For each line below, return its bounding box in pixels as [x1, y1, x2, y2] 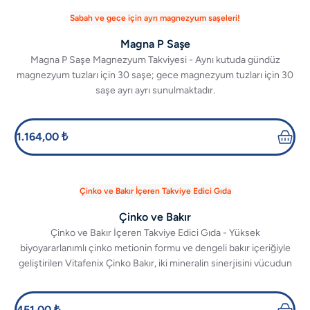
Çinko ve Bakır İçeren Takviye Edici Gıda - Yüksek [50, 227, 260, 239]
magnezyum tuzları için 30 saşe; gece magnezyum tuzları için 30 [17, 69, 293, 81]
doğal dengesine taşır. [108, 273, 202, 284]
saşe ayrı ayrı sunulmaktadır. [95, 84, 215, 96]
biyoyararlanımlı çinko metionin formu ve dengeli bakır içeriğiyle [19, 242, 291, 254]
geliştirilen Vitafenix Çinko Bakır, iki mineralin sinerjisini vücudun [18, 257, 292, 269]
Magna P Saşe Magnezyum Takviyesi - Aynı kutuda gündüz [30, 54, 280, 66]
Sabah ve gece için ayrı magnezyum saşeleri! [70, 13, 240, 23]
